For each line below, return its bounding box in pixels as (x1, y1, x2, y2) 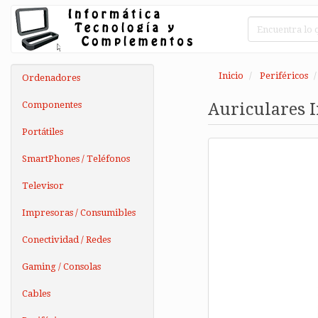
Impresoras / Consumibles (22, 207, 136, 218)
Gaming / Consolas (22, 261, 101, 272)
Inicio (218, 70, 243, 81)
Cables (22, 288, 50, 299)
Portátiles (22, 126, 63, 137)
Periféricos (259, 70, 308, 81)
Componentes (22, 99, 82, 110)
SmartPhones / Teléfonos (22, 153, 130, 164)
